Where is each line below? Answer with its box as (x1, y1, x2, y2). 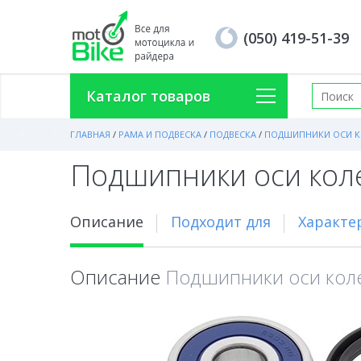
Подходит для (171, 212, 271, 231)
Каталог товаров (86, 86, 210, 106)
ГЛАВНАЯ (70, 128, 110, 140)
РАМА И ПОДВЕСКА (118, 128, 201, 140)
